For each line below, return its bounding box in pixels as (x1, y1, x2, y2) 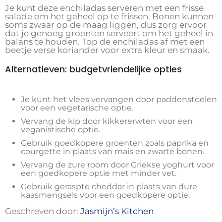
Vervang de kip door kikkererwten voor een (21, 116, 193, 126)
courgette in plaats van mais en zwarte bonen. (21, 147, 204, 157)
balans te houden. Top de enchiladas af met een (5, 37, 205, 47)
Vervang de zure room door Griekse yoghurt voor (21, 160, 214, 170)
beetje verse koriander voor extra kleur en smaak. (5, 45, 210, 55)
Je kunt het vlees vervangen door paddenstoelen (21, 95, 217, 105)
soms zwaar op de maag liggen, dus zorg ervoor (5, 20, 207, 30)
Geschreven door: (5, 206, 80, 217)
